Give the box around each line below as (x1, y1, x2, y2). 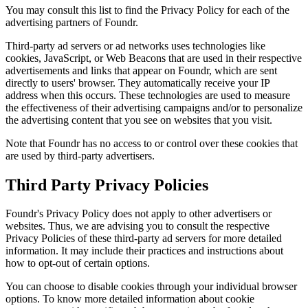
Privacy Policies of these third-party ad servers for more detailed (5, 232, 282, 245)
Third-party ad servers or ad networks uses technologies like (5, 39, 265, 52)
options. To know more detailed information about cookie (5, 293, 254, 305)
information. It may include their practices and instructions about (5, 245, 283, 257)
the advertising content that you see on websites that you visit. (5, 113, 272, 126)
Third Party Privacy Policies (5, 175, 208, 194)
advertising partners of (5, 16, 104, 28)
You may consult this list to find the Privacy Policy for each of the (5, 3, 289, 16)
